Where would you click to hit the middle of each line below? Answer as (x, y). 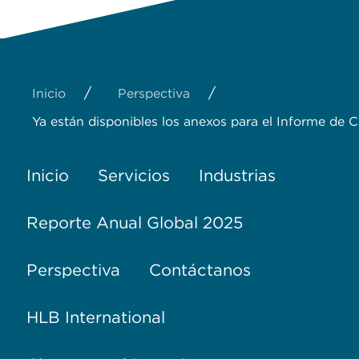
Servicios (133, 175)
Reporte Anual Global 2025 (134, 222)
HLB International (95, 317)
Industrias (237, 175)
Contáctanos (200, 270)
